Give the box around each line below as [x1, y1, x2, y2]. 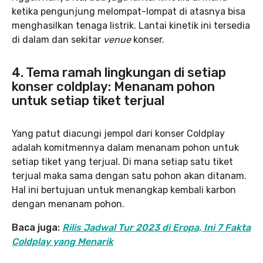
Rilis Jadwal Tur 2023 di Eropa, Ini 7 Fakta [62, 222, 251, 234]
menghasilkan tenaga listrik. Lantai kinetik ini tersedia [12, 20, 250, 32]
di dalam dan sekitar [12, 34, 103, 46]
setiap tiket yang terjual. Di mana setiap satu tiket [12, 156, 233, 168]
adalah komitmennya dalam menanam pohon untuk [12, 142, 239, 154]
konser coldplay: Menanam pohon [12, 79, 215, 95]
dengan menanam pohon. [12, 198, 124, 210]
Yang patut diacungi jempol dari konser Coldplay [12, 128, 225, 140]
